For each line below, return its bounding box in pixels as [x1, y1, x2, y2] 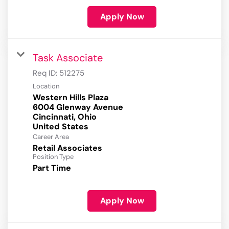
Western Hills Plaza [33, 92, 108, 103]
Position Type [33, 152, 74, 162]
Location [33, 82, 59, 91]
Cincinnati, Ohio [33, 111, 97, 123]
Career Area [33, 132, 69, 142]
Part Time [33, 163, 71, 174]
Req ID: [33, 68, 59, 79]
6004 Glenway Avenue [33, 102, 123, 113]
